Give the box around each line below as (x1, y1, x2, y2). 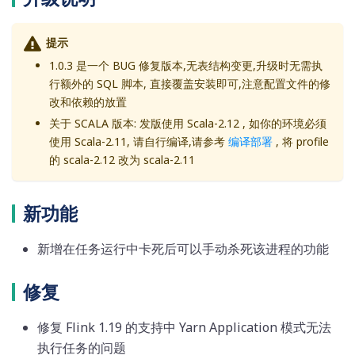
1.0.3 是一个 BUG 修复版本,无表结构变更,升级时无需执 (49, 58, 323, 74)
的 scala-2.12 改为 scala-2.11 (49, 152, 195, 168)
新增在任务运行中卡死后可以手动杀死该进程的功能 (37, 240, 329, 258)
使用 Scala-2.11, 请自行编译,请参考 (49, 134, 228, 150)
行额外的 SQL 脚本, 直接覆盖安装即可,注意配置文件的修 (49, 76, 330, 92)
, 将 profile (273, 134, 329, 150)
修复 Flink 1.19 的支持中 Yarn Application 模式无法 (37, 319, 331, 337)
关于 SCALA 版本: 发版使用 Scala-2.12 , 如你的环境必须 (49, 116, 326, 132)
